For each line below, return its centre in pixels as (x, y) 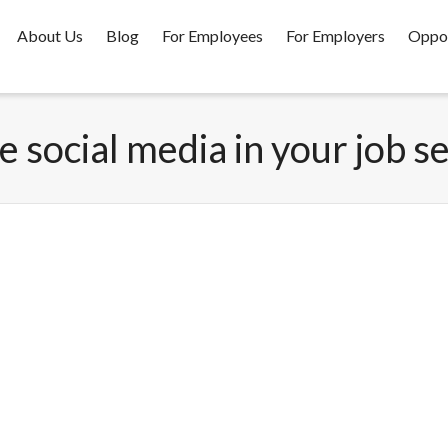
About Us (50, 35)
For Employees (212, 35)
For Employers (335, 35)
